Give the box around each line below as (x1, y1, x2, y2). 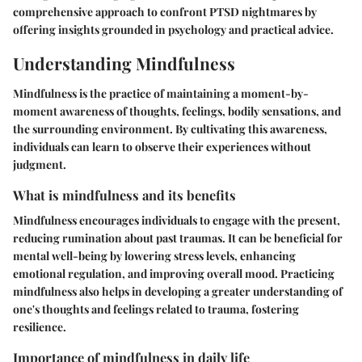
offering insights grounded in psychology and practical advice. (13, 21, 334, 37)
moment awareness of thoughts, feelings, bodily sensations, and (13, 103, 341, 119)
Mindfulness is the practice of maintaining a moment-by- (13, 86, 309, 101)
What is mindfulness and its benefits (13, 186, 236, 204)
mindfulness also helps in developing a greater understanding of (13, 284, 343, 300)
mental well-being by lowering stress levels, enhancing (13, 248, 296, 264)
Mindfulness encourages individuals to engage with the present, (13, 213, 340, 229)
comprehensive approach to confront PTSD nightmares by (13, 3, 317, 19)
